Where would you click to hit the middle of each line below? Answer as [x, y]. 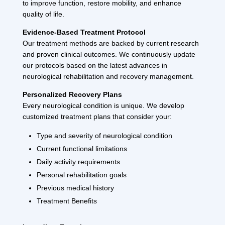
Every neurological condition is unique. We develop [103, 105]
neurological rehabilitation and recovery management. [108, 76]
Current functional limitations [82, 148]
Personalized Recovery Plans [72, 94]
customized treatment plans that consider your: [97, 116]
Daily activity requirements [78, 161]
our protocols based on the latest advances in [95, 65]
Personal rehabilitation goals [81, 175]
